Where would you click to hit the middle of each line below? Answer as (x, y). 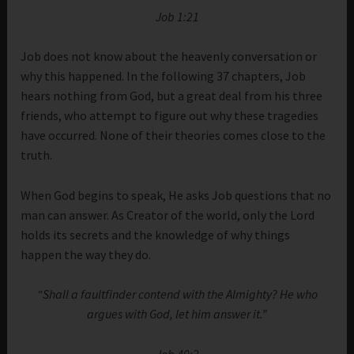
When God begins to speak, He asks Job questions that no (176, 195)
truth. (37, 155)
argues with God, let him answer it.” (177, 314)
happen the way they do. (86, 254)
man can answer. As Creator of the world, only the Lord (168, 215)
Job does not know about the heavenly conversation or (169, 56)
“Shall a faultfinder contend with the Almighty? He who (177, 294)
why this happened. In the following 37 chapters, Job (164, 76)
